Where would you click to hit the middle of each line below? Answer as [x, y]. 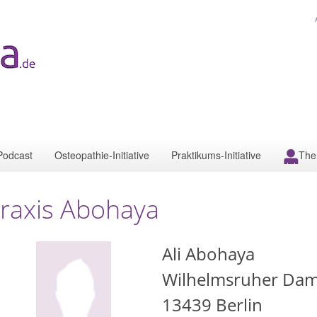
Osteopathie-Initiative [102, 155]
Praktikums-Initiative [216, 155]
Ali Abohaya [208, 254]
